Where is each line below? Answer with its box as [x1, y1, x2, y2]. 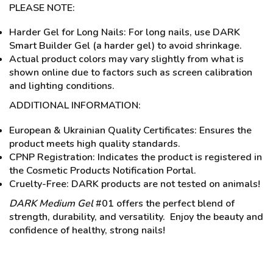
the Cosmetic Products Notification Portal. [9, 163, 196, 177]
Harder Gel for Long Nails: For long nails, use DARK [9, 26, 240, 40]
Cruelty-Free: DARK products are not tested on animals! [9, 177, 260, 191]
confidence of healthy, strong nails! [9, 223, 165, 237]
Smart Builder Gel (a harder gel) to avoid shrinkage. [9, 39, 242, 53]
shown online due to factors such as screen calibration [9, 66, 252, 80]
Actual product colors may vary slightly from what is [9, 52, 244, 66]
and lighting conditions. [9, 79, 115, 93]
